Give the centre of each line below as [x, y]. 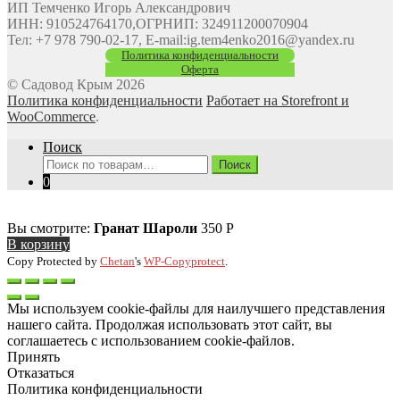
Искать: [65, 162]
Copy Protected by [54, 261]
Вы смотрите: [50, 228]
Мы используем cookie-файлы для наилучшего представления [196, 308]
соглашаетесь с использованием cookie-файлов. [151, 340]
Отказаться [41, 372]
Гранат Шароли [146, 228]
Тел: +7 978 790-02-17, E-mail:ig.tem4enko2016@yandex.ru [181, 39]
